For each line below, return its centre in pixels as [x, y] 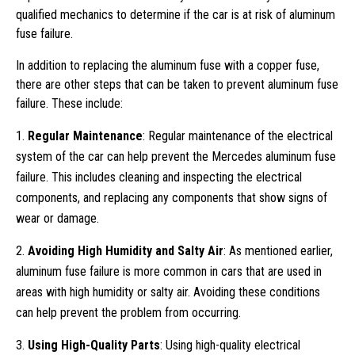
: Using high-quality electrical [230, 345]
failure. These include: [69, 104]
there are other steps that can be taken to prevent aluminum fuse [177, 85]
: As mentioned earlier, [278, 251]
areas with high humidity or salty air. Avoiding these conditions [168, 292]
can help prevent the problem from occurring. [128, 313]
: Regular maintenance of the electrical [238, 136]
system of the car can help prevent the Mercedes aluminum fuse [176, 157]
